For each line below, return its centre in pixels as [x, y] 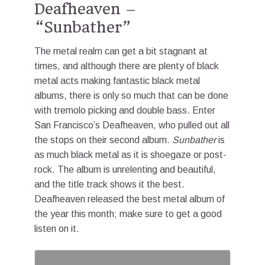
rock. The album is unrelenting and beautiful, [125, 169]
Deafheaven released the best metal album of [130, 199]
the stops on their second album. [103, 140]
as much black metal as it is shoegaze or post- [130, 154]
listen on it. [57, 228]
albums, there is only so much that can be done [131, 95]
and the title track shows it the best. [109, 184]
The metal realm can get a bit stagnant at [121, 51]
